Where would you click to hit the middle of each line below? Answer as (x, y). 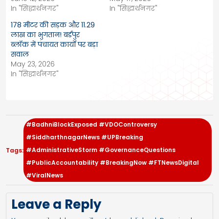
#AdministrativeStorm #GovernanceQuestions (101, 150)
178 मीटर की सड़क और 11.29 (53, 25)
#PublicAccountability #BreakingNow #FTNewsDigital (112, 162)
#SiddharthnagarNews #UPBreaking (85, 137)
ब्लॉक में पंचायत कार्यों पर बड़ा (54, 44)
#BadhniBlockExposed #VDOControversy (91, 124)
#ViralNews (44, 175)
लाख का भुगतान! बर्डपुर (45, 34)
